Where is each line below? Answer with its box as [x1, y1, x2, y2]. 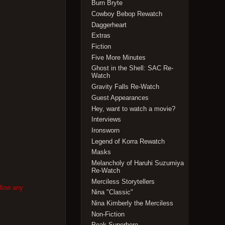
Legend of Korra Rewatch [91, 137, 165, 145]
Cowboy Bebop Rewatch [91, 10, 163, 18]
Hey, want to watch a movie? [91, 104, 176, 113]
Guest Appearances [91, 93, 149, 101]
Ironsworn [91, 126, 120, 134]
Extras [91, 32, 111, 40]
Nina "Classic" [91, 188, 134, 196]
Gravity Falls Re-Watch [91, 83, 160, 91]
